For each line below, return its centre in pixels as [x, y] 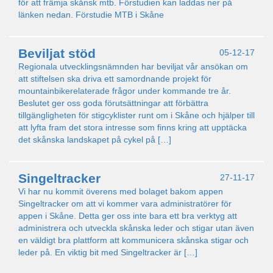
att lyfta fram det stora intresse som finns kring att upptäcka [133, 127]
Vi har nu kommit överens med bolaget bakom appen [121, 191]
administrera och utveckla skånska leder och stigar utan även [136, 228]
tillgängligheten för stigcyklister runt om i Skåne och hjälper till [136, 115]
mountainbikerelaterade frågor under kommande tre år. [125, 91]
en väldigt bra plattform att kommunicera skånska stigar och [133, 240]
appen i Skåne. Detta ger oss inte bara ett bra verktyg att [128, 216]
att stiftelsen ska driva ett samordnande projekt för [115, 79]
